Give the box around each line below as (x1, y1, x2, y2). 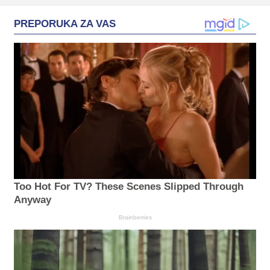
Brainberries (118, 214, 152, 221)
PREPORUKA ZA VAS (14, 18, 116, 30)
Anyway (14, 194, 51, 206)
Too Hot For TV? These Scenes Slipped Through (14, 181, 243, 193)
